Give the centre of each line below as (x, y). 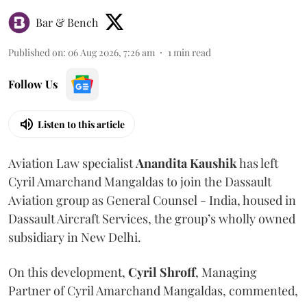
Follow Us (33, 84)
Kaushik (213, 163)
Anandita (161, 163)
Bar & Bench (67, 23)
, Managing (226, 272)
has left (258, 163)
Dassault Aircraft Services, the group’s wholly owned (152, 219)
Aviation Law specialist (72, 163)
